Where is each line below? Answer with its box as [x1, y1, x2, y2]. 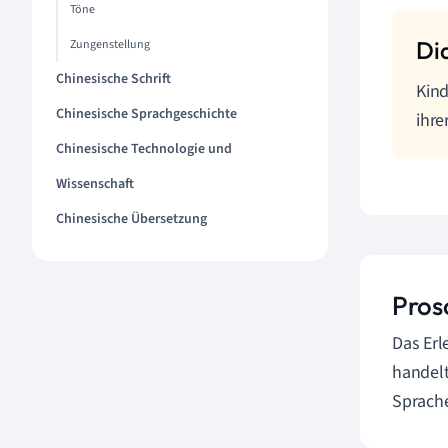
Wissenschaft [56, 174, 134, 194]
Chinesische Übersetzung [56, 209, 207, 229]
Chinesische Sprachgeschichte [56, 104, 237, 124]
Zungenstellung [70, 36, 150, 53]
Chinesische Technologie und [56, 139, 232, 159]
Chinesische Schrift [56, 69, 171, 89]
